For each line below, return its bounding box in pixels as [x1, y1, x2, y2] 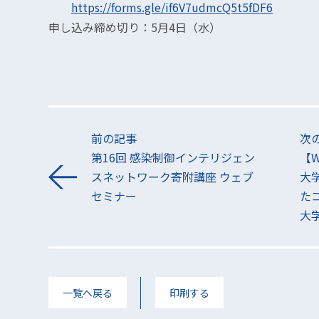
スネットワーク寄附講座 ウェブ [91, 168, 253, 185]
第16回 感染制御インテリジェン [91, 149, 255, 166]
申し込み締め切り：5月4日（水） [48, 19, 221, 36]
